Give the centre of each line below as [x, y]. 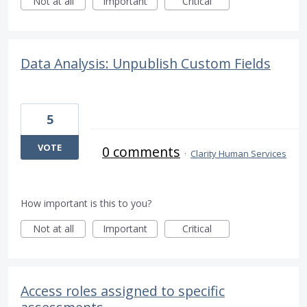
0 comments [141, 152]
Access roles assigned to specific [123, 291]
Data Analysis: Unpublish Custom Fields [146, 64]
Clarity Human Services [238, 154]
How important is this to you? [86, 204]
